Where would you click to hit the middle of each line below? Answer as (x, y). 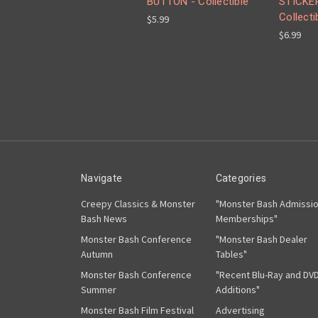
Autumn (97, 254)
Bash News (104, 219)
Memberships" (246, 219)
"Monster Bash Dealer (261, 240)
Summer (99, 290)
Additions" (237, 290)
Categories (241, 179)
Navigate (102, 179)
